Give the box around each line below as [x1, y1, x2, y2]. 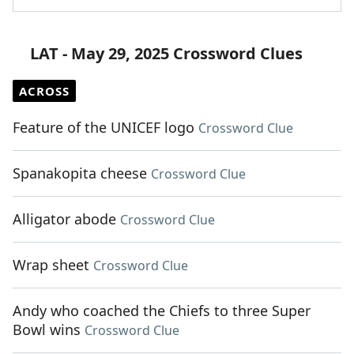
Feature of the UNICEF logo [13, 118, 194, 137]
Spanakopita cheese [13, 164, 147, 183]
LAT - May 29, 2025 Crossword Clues [30, 43, 303, 65]
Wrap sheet [13, 255, 89, 275]
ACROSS [19, 83, 70, 100]
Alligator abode [13, 209, 116, 229]
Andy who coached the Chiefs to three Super [13, 301, 311, 321]
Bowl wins [13, 320, 81, 340]
